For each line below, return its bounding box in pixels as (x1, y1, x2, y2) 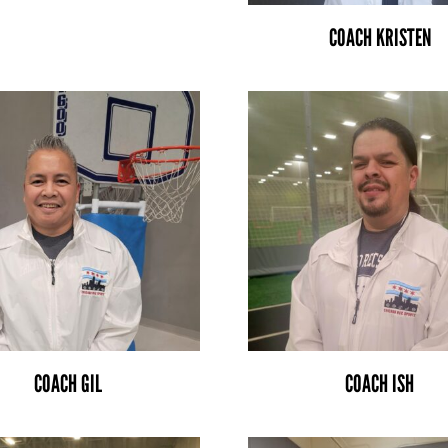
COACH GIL (33, 368, 102, 398)
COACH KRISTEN (328, 22, 431, 52)
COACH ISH (345, 368, 415, 398)
